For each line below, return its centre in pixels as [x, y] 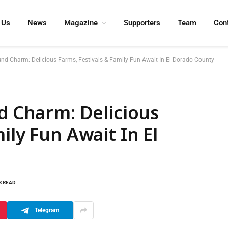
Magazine [81, 23]
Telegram [47, 210]
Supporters [142, 23]
